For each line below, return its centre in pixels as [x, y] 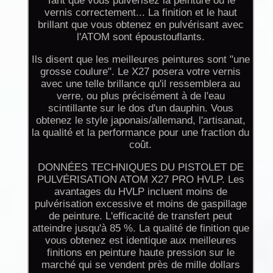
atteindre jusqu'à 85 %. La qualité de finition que [140, 228]
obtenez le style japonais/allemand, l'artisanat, [140, 120]
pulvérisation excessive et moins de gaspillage [140, 204]
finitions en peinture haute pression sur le [140, 252]
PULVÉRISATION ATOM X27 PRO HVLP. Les [140, 179]
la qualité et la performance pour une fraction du [141, 132]
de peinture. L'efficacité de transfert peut [141, 216]
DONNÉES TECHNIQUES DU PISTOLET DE [140, 167]
